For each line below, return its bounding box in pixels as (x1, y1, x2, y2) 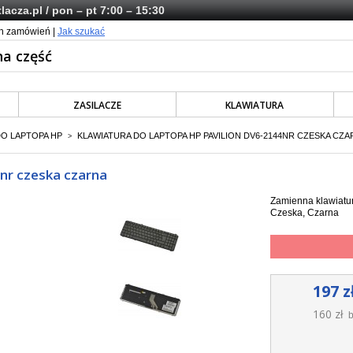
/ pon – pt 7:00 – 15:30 (43, 4, 165, 17)
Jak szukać (58, 26, 105, 37)
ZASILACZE (73, 98, 122, 112)
